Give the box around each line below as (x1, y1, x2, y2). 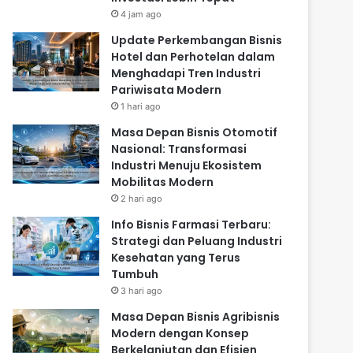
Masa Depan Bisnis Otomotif (111, 124, 278, 141)
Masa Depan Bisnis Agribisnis (111, 309, 281, 325)
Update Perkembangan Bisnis (111, 32, 283, 49)
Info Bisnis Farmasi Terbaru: (111, 217, 272, 233)
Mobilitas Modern (111, 174, 214, 191)
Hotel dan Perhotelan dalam (111, 49, 276, 65)
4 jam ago (121, 9, 162, 20)
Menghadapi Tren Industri (111, 65, 262, 82)
